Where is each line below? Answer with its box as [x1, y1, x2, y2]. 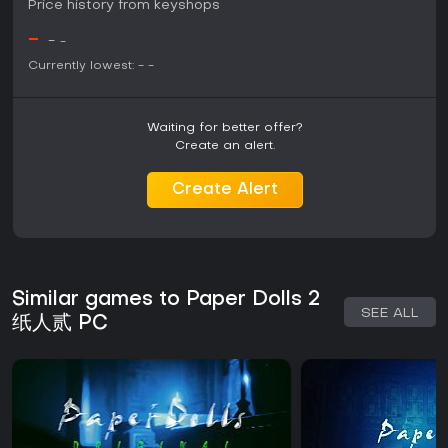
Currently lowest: [28, 60, 134, 73]
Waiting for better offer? [146, 122, 303, 135]
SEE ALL [361, 307, 419, 321]
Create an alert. [174, 140, 275, 153]
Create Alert [171, 182, 278, 199]
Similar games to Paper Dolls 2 [12, 290, 320, 311]
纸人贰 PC [12, 314, 108, 335]
